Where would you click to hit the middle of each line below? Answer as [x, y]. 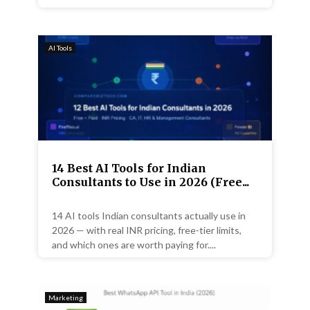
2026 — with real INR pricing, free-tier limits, [147, 230]
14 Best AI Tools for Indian [129, 168]
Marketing [66, 298]
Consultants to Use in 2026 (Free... [151, 182]
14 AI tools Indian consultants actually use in [149, 216]
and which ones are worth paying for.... [134, 245]
